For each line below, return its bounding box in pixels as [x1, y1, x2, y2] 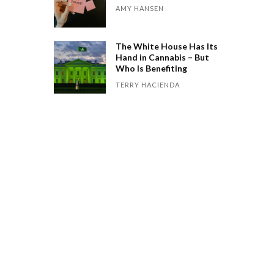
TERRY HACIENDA [116, 81, 180, 89]
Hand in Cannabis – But [116, 52, 210, 63]
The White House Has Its [116, 41, 218, 52]
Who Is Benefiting [116, 63, 188, 74]
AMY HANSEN [116, 4, 165, 13]
